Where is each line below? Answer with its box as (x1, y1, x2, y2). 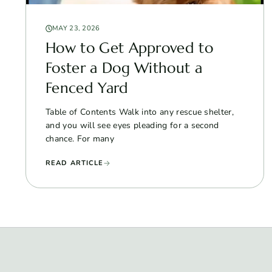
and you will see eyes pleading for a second (46, 119, 219, 131)
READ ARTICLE (46, 158, 104, 168)
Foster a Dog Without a (46, 58, 203, 77)
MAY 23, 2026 (52, 23, 100, 33)
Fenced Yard (46, 78, 129, 97)
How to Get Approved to (46, 38, 214, 57)
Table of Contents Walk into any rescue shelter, (46, 106, 234, 118)
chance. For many (46, 132, 115, 144)
